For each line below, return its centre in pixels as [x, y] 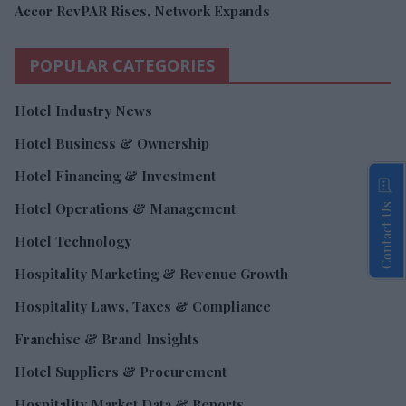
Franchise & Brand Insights [107, 339]
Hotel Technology [73, 242]
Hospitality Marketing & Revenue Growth [151, 274]
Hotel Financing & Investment [115, 176]
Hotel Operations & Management [125, 209]
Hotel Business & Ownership [112, 144]
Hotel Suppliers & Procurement [121, 372]
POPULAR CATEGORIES [122, 66]
